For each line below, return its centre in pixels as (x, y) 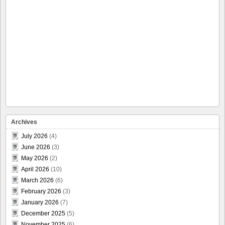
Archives (24, 122)
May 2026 (35, 158)
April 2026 (35, 170)
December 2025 (43, 214)
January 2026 (40, 203)
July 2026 (34, 136)
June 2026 (36, 147)
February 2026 (41, 192)
